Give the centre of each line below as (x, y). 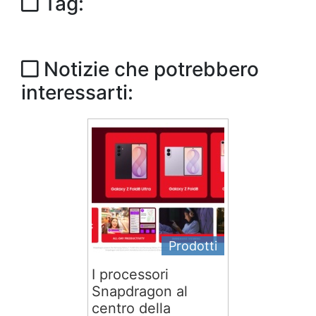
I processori (130, 274)
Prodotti (193, 246)
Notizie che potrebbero (149, 69)
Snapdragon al (140, 291)
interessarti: (77, 92)
